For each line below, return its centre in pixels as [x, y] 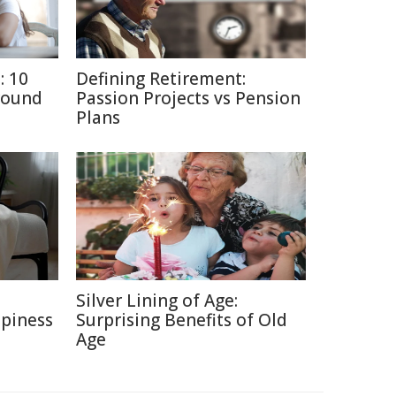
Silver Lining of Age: [157, 301]
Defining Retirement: [161, 79]
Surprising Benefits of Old [182, 320]
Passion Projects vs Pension [188, 98]
